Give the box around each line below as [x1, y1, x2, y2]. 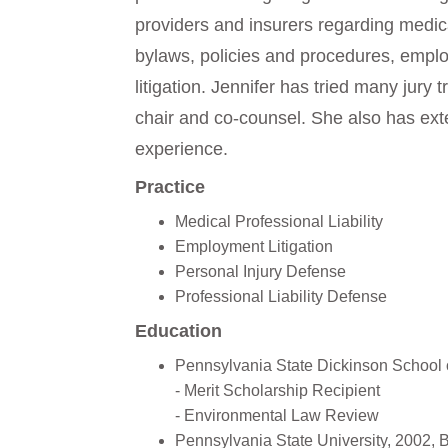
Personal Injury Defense [175, 263, 346, 280]
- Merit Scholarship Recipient [175, 382, 380, 399]
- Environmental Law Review [175, 407, 379, 424]
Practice [135, 177, 205, 197]
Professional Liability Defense [175, 288, 387, 305]
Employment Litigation [175, 238, 333, 255]
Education [135, 321, 222, 341]
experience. [135, 139, 228, 159]
